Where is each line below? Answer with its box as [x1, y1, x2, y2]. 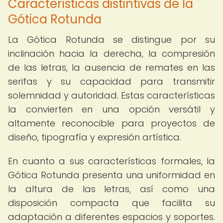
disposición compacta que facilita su [8, 197, 215, 209]
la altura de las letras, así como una [8, 183, 215, 195]
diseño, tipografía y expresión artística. [8, 131, 181, 143]
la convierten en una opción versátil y [8, 103, 215, 115]
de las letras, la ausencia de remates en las [8, 61, 215, 74]
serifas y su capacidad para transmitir [8, 75, 215, 88]
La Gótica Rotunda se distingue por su [8, 33, 215, 46]
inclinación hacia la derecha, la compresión [8, 47, 215, 60]
